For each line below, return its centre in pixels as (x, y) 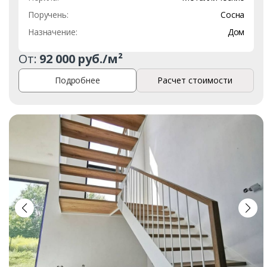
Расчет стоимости (195, 80)
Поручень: (48, 14)
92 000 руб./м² (81, 58)
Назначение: (53, 32)
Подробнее (77, 80)
